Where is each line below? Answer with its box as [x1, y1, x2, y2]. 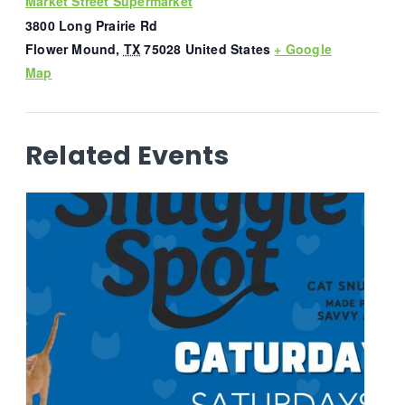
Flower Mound [25, 39, 117, 58]
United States [184, 39, 271, 58]
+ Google [274, 39, 333, 58]
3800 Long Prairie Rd [25, 15, 157, 34]
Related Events [25, 137, 229, 174]
